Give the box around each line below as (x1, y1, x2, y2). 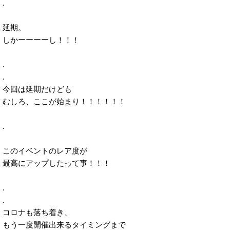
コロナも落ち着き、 (3, 208, 72, 217)
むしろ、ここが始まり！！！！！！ (3, 97, 126, 106)
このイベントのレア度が (3, 146, 87, 156)
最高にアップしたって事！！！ (3, 159, 110, 168)
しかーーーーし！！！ (3, 35, 80, 45)
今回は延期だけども (3, 85, 72, 94)
